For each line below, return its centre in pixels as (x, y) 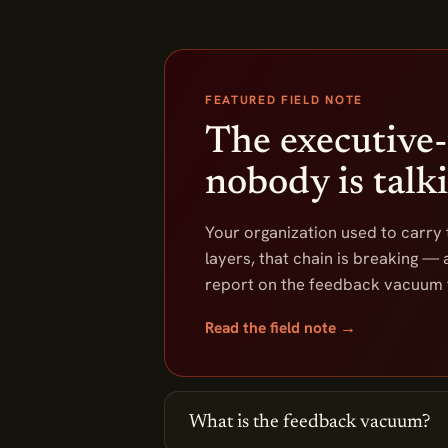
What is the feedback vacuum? (309, 422)
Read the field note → (280, 327)
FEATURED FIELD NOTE (284, 100)
